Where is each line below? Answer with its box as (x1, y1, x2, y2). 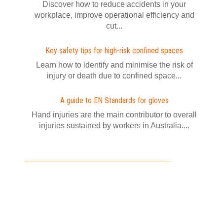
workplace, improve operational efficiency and (34, 11, 194, 19)
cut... (106, 22, 122, 30)
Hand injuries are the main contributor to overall (32, 110, 197, 119)
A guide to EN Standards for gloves (60, 96, 169, 105)
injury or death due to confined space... (47, 72, 182, 80)
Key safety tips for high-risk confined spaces (45, 46, 183, 55)
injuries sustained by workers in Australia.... (39, 121, 189, 130)
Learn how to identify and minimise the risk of (36, 61, 193, 69)
